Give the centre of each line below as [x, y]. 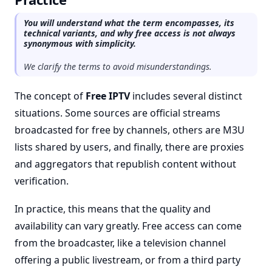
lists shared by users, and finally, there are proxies [129, 147]
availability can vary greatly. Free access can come [128, 226]
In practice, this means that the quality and [113, 209]
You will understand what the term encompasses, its [129, 23]
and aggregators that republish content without [125, 164]
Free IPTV [108, 96]
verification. [42, 181]
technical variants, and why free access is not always [130, 33]
